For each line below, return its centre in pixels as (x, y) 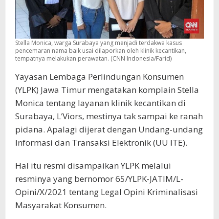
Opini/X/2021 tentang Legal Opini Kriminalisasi (107, 192)
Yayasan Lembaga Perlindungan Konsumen (99, 77)
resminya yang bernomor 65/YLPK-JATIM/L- (99, 179)
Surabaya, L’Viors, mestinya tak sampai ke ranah (109, 116)
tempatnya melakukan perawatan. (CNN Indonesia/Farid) (93, 59)
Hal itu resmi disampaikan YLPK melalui (93, 166)
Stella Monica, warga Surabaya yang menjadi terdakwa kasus (99, 43)
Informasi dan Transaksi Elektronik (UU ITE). (101, 143)
